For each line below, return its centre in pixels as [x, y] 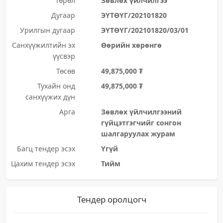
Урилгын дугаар [47, 30]
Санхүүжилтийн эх [43, 45]
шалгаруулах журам [138, 134]
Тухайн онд [56, 86]
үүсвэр [64, 56]
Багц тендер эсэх [46, 149]
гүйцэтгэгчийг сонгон [141, 123]
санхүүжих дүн [50, 97]
